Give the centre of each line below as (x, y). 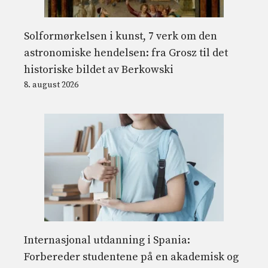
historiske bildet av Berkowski (99, 69)
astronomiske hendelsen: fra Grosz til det (126, 53)
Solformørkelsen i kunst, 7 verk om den (121, 36)
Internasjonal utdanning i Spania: (107, 240)
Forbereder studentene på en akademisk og (131, 257)
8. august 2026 (51, 85)
